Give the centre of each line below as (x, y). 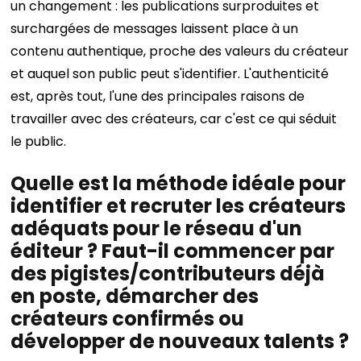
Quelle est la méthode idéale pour (178, 183)
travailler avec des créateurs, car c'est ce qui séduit (174, 119)
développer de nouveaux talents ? (180, 341)
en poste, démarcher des (135, 296)
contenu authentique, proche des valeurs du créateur (180, 51)
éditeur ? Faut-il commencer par (173, 251)
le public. (40, 141)
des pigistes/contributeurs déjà (168, 274)
